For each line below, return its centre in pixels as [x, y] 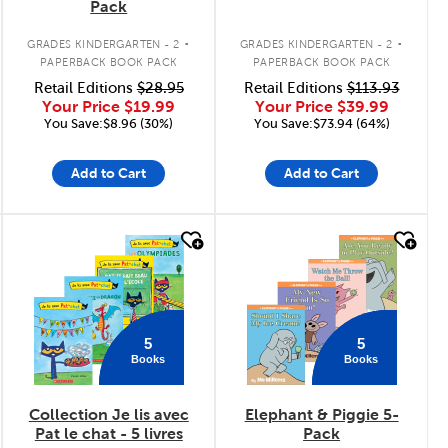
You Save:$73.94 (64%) [321, 123]
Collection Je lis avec [108, 414]
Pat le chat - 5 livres [108, 433]
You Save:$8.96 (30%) [109, 123]
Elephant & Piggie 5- [321, 414]
